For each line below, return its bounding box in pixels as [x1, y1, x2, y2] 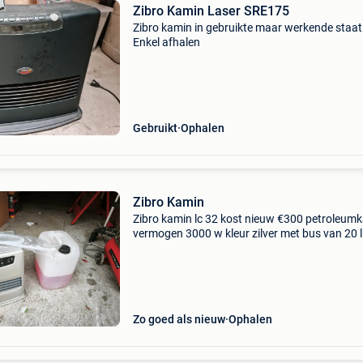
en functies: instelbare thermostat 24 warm [132, 256, 348, 269]
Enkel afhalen [132, 36, 200, 49]
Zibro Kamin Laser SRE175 [132, 3, 289, 19]
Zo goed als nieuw [132, 313, 225, 326]
